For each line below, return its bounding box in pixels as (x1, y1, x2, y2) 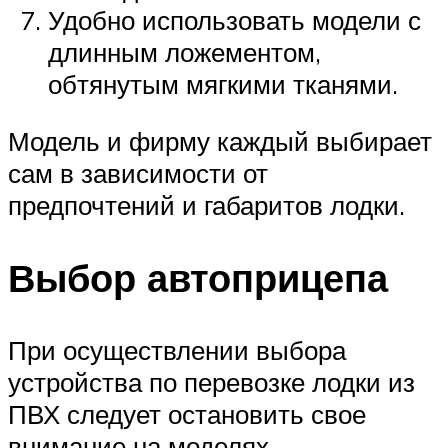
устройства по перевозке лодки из (8, 365, 415, 398)
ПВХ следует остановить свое (8, 397, 366, 430)
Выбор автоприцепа (8, 253, 388, 303)
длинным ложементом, (48, 35, 321, 68)
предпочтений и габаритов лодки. (8, 189, 405, 222)
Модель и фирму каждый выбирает (8, 125, 432, 158)
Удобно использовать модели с (48, 3, 421, 36)
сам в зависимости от (8, 157, 268, 190)
